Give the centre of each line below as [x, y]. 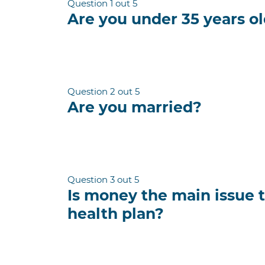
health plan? [116, 214]
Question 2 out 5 [104, 91]
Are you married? [135, 107]
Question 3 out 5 [103, 180]
